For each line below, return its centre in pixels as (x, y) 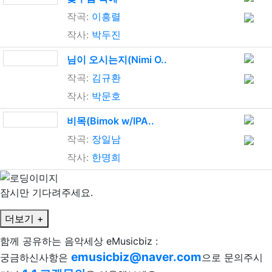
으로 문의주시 (232, 258)
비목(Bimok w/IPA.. (110, 121)
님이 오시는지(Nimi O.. (117, 59)
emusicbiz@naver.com (136, 257)
